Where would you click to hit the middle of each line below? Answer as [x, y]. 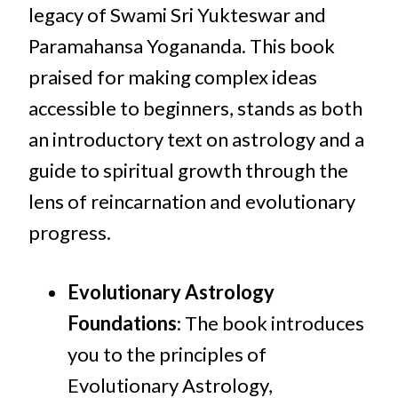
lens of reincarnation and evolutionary [192, 202]
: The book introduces [271, 323]
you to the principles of [167, 354]
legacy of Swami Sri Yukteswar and [177, 15]
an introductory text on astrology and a [196, 139]
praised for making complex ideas [173, 77]
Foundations [122, 323]
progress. [70, 233]
